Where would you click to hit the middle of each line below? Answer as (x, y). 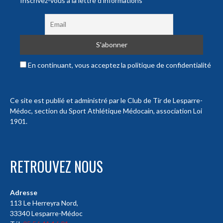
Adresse (24, 193)
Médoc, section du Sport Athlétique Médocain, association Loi (106, 111)
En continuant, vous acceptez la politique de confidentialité (119, 65)
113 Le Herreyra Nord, (44, 203)
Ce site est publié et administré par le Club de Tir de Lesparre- (106, 101)
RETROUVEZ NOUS (56, 167)
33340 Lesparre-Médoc (46, 214)
